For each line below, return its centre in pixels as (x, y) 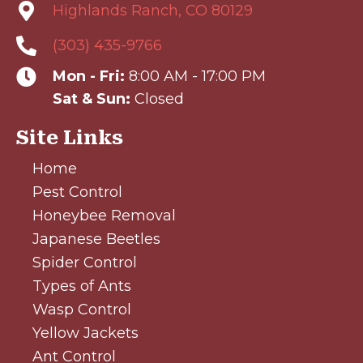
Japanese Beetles (96, 239)
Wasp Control (82, 309)
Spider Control (85, 262)
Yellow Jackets (85, 333)
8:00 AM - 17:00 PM (195, 76)
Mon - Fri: (89, 76)
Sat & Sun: (92, 98)
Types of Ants (82, 286)
